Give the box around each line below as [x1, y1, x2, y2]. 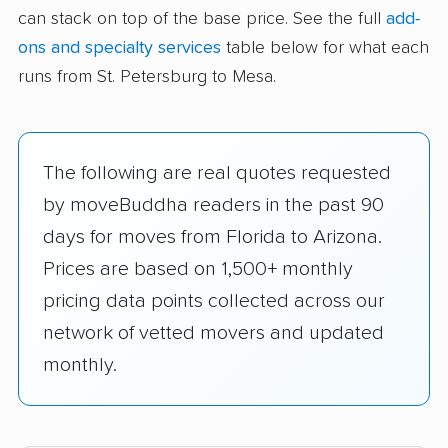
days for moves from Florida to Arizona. [43, 227, 382, 248]
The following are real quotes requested [43, 163, 391, 184]
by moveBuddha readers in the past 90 [43, 195, 384, 216]
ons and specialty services [18, 39, 221, 58]
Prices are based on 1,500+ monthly [43, 259, 353, 280]
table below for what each [221, 39, 429, 58]
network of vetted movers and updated [43, 323, 384, 344]
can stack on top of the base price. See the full [18, 10, 386, 29]
